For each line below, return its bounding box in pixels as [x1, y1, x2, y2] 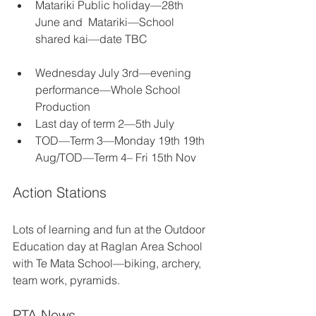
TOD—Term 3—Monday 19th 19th [35, 133, 207, 147]
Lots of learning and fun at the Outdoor [13, 221, 208, 236]
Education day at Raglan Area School [13, 238, 205, 253]
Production [35, 99, 107, 114]
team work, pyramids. [13, 272, 120, 287]
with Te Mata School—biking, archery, [13, 255, 204, 270]
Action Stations [13, 183, 107, 201]
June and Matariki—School [35, 14, 177, 29]
